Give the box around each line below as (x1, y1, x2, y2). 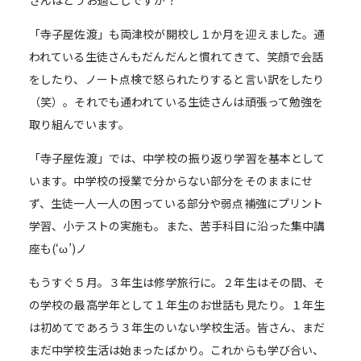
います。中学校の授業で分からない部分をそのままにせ (28, 172, 313, 189)
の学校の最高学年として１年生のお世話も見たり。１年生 (28, 297, 326, 313)
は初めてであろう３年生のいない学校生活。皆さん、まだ (28, 319, 326, 335)
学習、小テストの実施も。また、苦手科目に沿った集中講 (28, 218, 326, 234)
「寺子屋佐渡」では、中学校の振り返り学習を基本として (28, 150, 326, 166)
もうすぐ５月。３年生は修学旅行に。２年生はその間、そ (28, 274, 326, 290)
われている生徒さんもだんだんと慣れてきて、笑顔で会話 (28, 48, 324, 64)
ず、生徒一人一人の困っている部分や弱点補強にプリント (28, 195, 324, 211)
